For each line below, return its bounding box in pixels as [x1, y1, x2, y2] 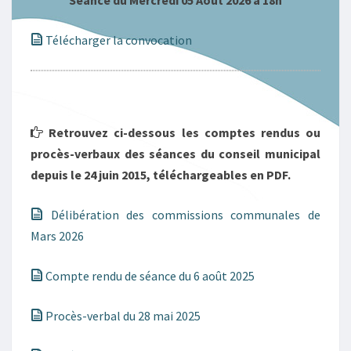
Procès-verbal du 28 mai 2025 [43, 308, 201, 324]
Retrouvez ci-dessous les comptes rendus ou [43, 125, 320, 140]
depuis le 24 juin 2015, [31, 167, 150, 183]
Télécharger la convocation [43, 32, 192, 48]
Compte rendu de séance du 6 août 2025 [43, 268, 255, 284]
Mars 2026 [31, 228, 84, 244]
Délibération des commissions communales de [43, 207, 320, 223]
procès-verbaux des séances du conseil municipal [31, 146, 320, 161]
